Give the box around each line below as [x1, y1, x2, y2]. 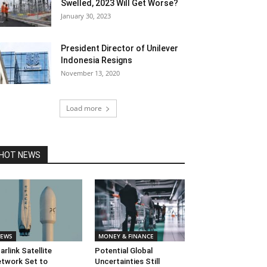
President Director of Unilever [61, 44, 178, 53]
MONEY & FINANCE [98, 232, 154, 241]
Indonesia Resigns [61, 55, 132, 65]
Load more [66, 103, 102, 113]
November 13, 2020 [61, 69, 120, 77]
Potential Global [94, 246, 153, 256]
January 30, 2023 [61, 11, 111, 20]
